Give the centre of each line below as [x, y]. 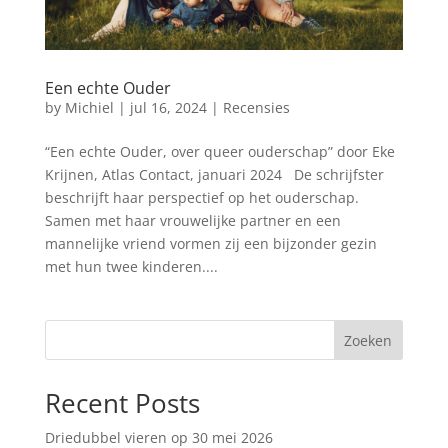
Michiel [89, 108]
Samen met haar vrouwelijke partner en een [192, 221]
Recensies [256, 108]
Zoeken [368, 341]
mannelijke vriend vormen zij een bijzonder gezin [210, 244]
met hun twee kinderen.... [131, 267]
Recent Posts [122, 403]
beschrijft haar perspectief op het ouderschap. [201, 198]
